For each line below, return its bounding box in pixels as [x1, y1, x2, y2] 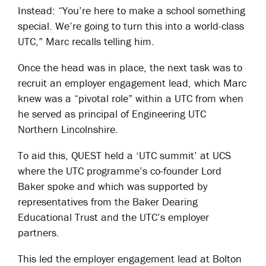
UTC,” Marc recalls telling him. [18, 34, 154, 48]
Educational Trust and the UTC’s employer [18, 210, 209, 224]
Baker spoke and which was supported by [18, 179, 207, 193]
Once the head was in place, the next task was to [18, 61, 242, 74]
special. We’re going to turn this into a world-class [18, 19, 244, 33]
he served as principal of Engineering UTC [18, 107, 206, 121]
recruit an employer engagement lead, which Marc [18, 76, 246, 90]
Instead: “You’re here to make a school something [18, 4, 245, 17]
